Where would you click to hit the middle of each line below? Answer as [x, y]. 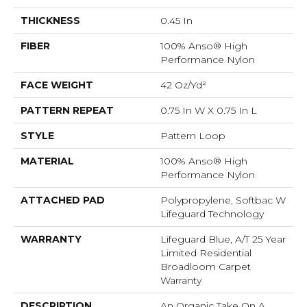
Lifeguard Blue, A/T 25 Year [223, 240]
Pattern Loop [193, 136]
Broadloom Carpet [206, 267]
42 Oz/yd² [183, 85]
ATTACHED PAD [63, 200]
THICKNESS [50, 21]
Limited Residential [206, 253]
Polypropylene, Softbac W [223, 200]
